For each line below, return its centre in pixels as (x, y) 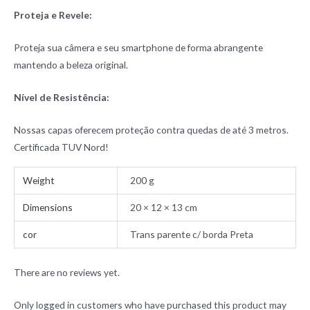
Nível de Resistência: (62, 97)
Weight (39, 181)
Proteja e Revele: (53, 15)
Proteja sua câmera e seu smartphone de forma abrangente (138, 48)
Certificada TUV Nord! (61, 147)
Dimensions (48, 208)
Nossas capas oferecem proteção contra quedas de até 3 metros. (151, 129)
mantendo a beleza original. (71, 65)
